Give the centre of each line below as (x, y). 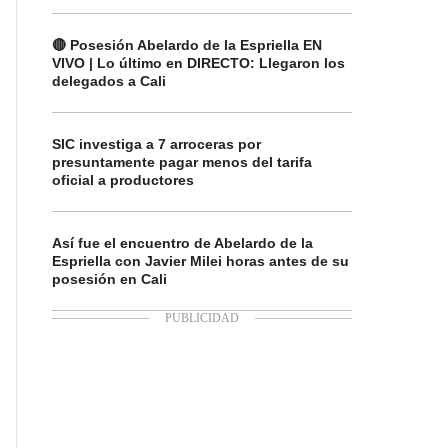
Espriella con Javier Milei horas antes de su (200, 261)
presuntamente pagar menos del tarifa (182, 162)
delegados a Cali (109, 81)
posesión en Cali (109, 279)
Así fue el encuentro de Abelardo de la (182, 243)
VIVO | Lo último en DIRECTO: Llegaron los (198, 63)
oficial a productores (123, 180)
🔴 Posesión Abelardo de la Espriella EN (187, 45)
